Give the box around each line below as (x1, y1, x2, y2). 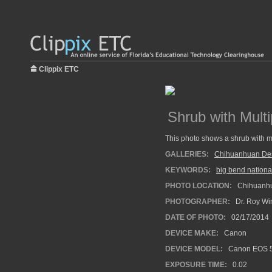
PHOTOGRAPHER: (165, 197, 230, 206)
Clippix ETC (39, 65, 79, 73)
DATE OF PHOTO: (165, 213, 226, 222)
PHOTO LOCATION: (165, 182, 232, 190)
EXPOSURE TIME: (165, 260, 227, 269)
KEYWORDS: (165, 166, 211, 174)
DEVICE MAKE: (165, 229, 219, 237)
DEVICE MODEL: (165, 245, 223, 253)
